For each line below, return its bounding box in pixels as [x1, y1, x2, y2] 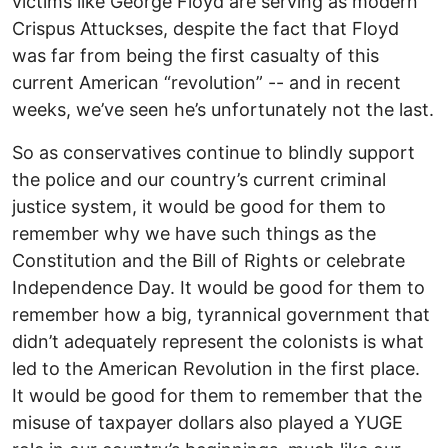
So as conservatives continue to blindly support [12, 141, 415, 163]
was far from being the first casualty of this [12, 44, 379, 66]
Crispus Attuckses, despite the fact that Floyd [12, 17, 399, 39]
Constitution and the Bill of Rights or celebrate [12, 249, 405, 271]
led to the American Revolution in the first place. [12, 357, 420, 379]
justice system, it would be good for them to [12, 195, 386, 217]
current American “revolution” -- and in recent [12, 71, 401, 93]
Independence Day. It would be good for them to [12, 276, 425, 298]
